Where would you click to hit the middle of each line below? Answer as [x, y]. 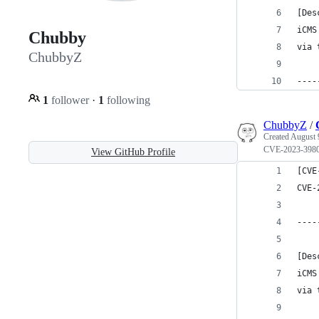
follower [70, 100]
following [127, 100]
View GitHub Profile [133, 152]
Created [277, 137]
